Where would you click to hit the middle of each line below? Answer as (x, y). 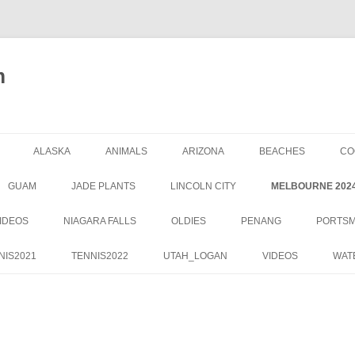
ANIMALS (126, 151)
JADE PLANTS (103, 186)
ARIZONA (203, 151)
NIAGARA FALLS (100, 221)
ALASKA (52, 151)
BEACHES (282, 151)
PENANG (261, 221)
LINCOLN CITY (203, 186)
